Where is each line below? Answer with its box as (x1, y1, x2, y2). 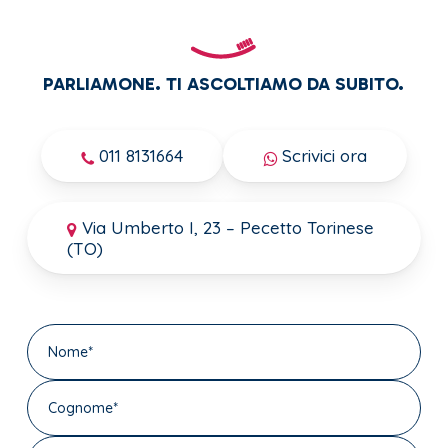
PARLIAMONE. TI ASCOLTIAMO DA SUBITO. (43, 73, 405, 96)
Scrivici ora (276, 145, 367, 167)
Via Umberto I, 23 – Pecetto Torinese (77, 216, 375, 238)
